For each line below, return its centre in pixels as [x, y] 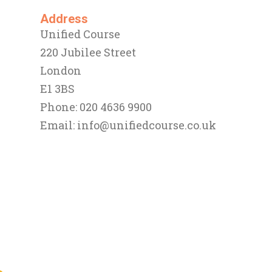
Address [64, 19]
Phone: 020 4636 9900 [96, 107]
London [61, 71]
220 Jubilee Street [88, 53]
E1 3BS [57, 89]
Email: [59, 125]
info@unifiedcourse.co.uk [147, 125]
